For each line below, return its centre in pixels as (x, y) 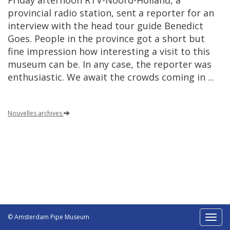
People (50, 39)
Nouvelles (22, 113)
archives (50, 113)
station (95, 13)
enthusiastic (35, 77)
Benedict (184, 26)
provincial (30, 13)
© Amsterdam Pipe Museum (49, 217)
